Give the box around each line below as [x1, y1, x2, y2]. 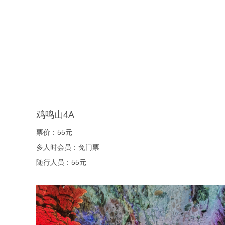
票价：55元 [36, 128, 72, 136]
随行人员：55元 [36, 158, 86, 166]
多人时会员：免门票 [36, 143, 99, 151]
